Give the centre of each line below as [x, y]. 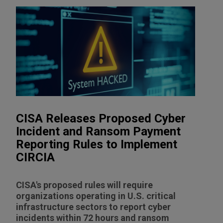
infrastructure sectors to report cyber [93, 207]
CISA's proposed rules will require [84, 185]
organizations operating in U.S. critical [96, 196]
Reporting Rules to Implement [97, 144]
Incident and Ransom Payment [98, 131]
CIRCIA [35, 157]
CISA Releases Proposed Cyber [101, 118]
